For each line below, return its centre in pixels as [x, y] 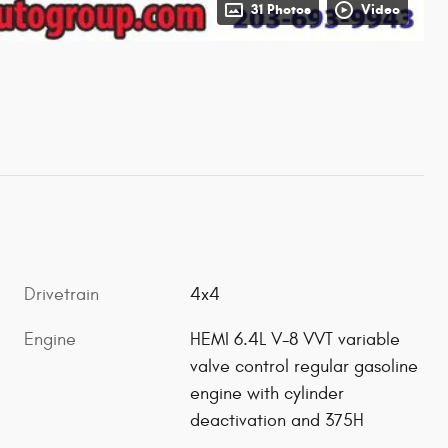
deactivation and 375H [277, 420]
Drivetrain [61, 294]
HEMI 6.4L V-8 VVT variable [295, 339]
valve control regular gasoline [304, 366]
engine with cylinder [267, 393]
